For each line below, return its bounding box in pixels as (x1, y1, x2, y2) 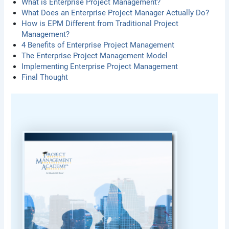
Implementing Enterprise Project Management (21, 61, 178, 71)
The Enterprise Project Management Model (21, 51, 168, 60)
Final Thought (21, 72, 68, 82)
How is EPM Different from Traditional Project (21, 18, 179, 28)
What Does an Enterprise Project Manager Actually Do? (21, 8, 210, 17)
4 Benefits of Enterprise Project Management (21, 40, 175, 50)
